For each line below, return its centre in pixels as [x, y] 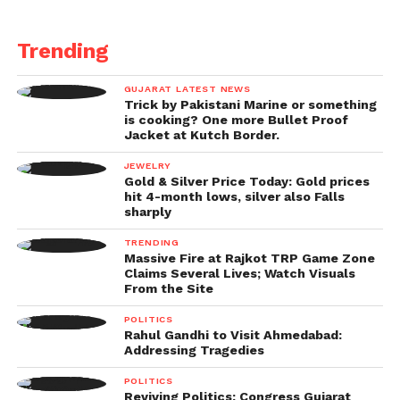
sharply [147, 212]
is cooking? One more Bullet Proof [236, 120]
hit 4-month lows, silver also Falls [234, 196]
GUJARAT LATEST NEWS [187, 89]
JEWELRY [148, 166]
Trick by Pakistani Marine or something [250, 104]
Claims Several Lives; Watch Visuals [239, 273]
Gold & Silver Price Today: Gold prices [246, 181]
